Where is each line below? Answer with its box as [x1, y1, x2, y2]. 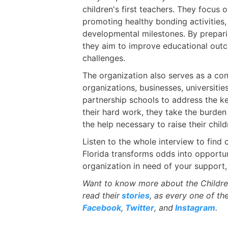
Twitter [123, 202, 154, 213]
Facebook [82, 202, 121, 213]
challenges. [82, 52, 125, 63]
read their [82, 190, 120, 201]
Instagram [173, 202, 215, 213]
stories [120, 190, 150, 201]
